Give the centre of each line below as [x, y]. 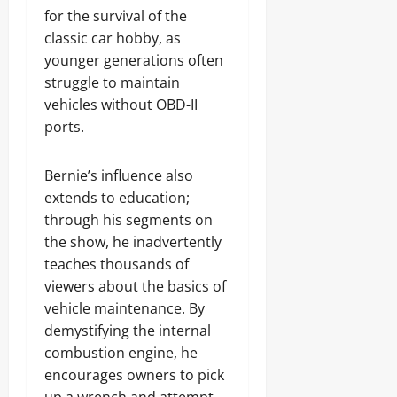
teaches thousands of [117, 264]
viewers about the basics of [135, 286]
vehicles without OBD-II [121, 105]
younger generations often [134, 60]
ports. [64, 127]
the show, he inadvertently [133, 242]
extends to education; [117, 198]
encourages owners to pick [134, 375]
